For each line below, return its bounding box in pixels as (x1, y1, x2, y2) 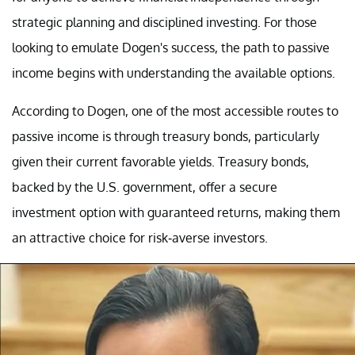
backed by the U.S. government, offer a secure (12, 178, 277, 195)
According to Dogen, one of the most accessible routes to (12, 102, 338, 119)
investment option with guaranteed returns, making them (12, 204, 340, 220)
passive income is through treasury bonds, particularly (12, 128, 319, 144)
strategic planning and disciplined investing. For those (12, 13, 317, 30)
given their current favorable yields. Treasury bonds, (12, 153, 309, 170)
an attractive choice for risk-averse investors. (12, 229, 268, 246)
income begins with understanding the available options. (12, 64, 335, 81)
